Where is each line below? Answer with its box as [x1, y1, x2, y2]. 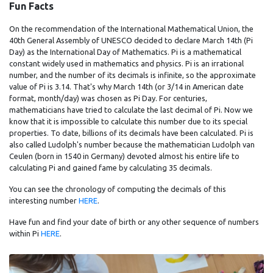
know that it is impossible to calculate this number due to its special [9, 117, 247, 126]
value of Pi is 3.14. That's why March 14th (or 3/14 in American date [9, 82, 244, 91]
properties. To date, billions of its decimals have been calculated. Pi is [9, 129, 253, 137]
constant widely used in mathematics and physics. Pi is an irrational [9, 59, 244, 68]
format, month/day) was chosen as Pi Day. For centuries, [9, 94, 207, 102]
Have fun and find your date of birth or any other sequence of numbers [9, 218, 259, 226]
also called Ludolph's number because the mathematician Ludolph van [9, 140, 255, 149]
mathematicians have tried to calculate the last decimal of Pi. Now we [9, 105, 253, 114]
